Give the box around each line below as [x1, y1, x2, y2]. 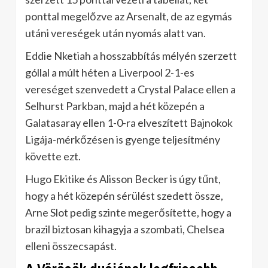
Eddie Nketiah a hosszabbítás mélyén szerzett [25, 48, 237, 62]
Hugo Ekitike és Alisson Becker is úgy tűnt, [25, 172, 221, 185]
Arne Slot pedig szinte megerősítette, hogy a [25, 205, 232, 219]
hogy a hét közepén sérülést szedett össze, [25, 188, 223, 202]
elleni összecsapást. [25, 239, 117, 252]
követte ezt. [25, 149, 81, 163]
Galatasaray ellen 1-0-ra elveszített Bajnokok [25, 115, 233, 129]
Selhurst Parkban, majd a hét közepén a [25, 99, 205, 112]
